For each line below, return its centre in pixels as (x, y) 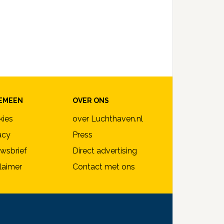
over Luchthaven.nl (108, 119)
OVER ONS (91, 101)
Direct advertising (105, 151)
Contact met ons (104, 167)
